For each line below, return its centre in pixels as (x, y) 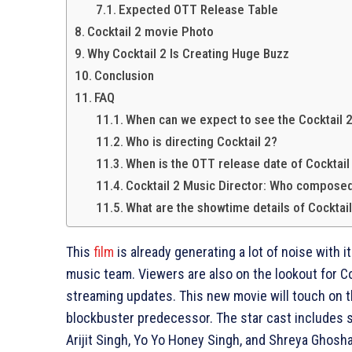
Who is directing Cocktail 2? (202, 141)
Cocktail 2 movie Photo (151, 31)
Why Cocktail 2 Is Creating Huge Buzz (189, 53)
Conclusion (125, 75)
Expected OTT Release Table (199, 9)
